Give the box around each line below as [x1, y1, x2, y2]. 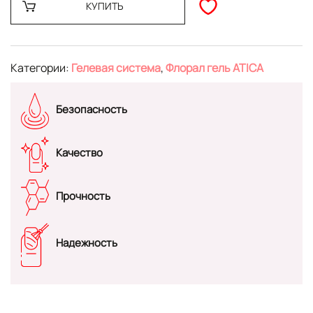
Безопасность [56, 101, 127, 117]
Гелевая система [71, 60, 161, 76]
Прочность [56, 188, 110, 203]
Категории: [10, 60, 71, 76]
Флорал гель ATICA [166, 60, 263, 76]
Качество [56, 145, 103, 160]
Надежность [56, 235, 117, 251]
